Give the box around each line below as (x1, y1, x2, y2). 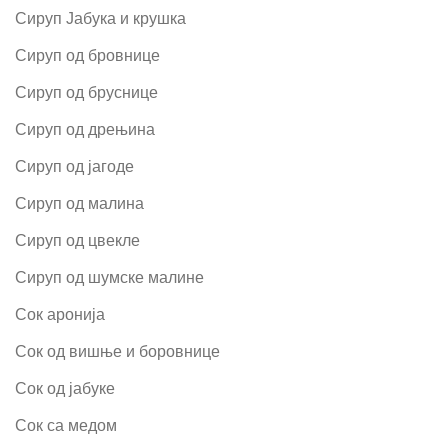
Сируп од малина (15, 194, 144, 212)
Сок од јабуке (15, 379, 115, 397)
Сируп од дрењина (15, 120, 155, 138)
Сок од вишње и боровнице (15, 342, 220, 360)
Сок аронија (15, 305, 105, 323)
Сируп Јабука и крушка (15, 9, 186, 27)
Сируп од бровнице (15, 46, 160, 64)
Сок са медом (15, 416, 117, 434)
